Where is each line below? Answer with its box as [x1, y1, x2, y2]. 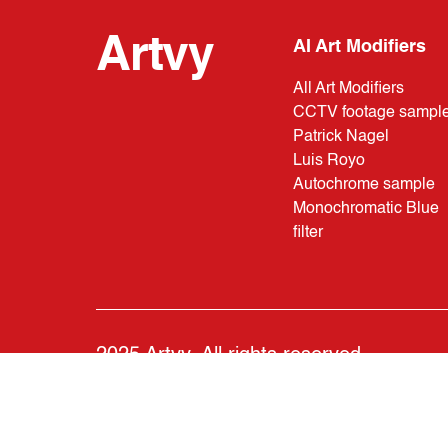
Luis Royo [293, 152, 366, 169]
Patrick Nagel [293, 128, 390, 145]
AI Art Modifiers [293, 37, 427, 56]
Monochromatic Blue [293, 200, 440, 217]
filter [293, 224, 324, 241]
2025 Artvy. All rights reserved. [96, 345, 367, 366]
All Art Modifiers [293, 80, 405, 97]
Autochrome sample [293, 176, 436, 193]
